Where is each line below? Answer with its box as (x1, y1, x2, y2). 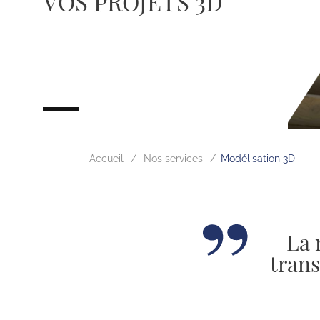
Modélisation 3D (221, 153, 295, 164)
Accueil (89, 153, 124, 164)
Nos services (144, 153, 203, 164)
